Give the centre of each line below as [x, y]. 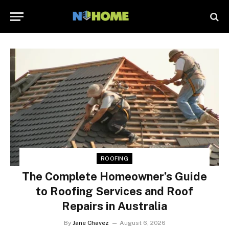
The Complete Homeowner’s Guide [114, 176]
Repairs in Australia [114, 206]
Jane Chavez [90, 223]
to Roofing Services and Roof [114, 191]
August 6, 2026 [142, 223]
